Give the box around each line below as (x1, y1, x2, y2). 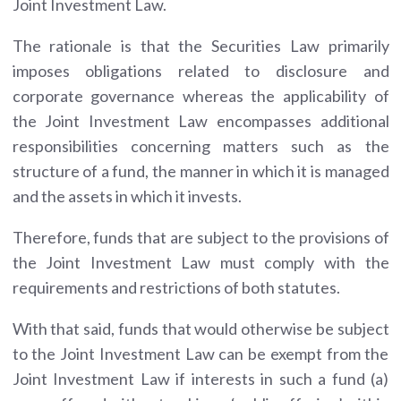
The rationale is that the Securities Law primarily (12, 35, 389, 55)
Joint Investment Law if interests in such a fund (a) (12, 368, 389, 388)
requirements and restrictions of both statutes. (12, 277, 340, 297)
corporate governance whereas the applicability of (12, 85, 389, 106)
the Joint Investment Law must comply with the (12, 252, 389, 272)
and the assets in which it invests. (12, 185, 242, 206)
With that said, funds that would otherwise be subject (12, 318, 389, 338)
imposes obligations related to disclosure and (12, 60, 389, 81)
